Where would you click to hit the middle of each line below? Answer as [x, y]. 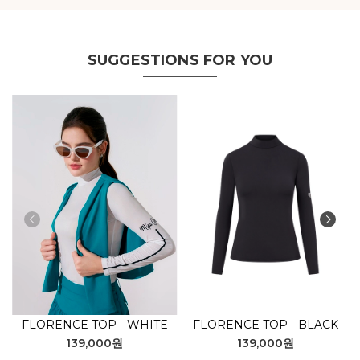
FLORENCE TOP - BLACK [265, 324]
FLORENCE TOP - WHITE [94, 324]
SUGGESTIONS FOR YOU [180, 60]
